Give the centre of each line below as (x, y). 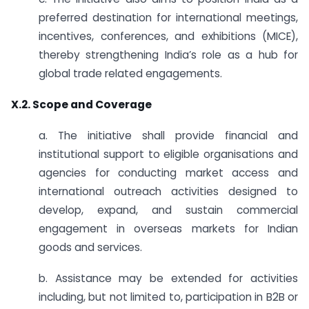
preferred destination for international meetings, (168, 18)
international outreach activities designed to (168, 191)
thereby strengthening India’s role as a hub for (168, 55)
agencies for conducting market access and (168, 172)
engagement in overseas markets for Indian (168, 228)
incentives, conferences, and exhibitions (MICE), (168, 37)
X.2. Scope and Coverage (81, 105)
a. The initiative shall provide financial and (168, 135)
